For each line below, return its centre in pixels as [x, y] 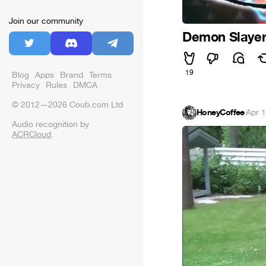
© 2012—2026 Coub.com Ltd [67, 105]
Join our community [46, 21]
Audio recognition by [50, 124]
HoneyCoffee [221, 112]
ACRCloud [31, 134]
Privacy [26, 85]
